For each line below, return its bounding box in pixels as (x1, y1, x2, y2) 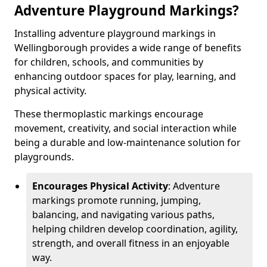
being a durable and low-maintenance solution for (14, 136, 241, 149)
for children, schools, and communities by (14, 55, 203, 69)
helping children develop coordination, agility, (32, 222, 238, 235)
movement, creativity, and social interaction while (14, 122, 237, 135)
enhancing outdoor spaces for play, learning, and (14, 70, 236, 83)
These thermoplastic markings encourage (14, 107, 203, 120)
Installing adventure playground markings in (14, 27, 216, 40)
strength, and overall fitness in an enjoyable (32, 237, 229, 250)
